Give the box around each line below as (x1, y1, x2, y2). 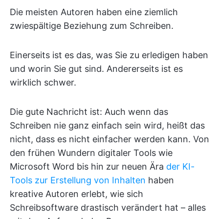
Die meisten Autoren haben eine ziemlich (10, 7, 178, 17)
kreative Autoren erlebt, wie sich (10, 189, 143, 199)
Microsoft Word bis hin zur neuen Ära (10, 161, 166, 172)
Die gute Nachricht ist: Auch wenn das (10, 107, 168, 117)
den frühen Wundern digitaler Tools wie (10, 148, 173, 158)
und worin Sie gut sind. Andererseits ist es (10, 64, 183, 74)
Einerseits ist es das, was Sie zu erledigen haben (10, 50, 208, 60)
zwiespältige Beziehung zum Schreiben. (10, 21, 174, 31)
